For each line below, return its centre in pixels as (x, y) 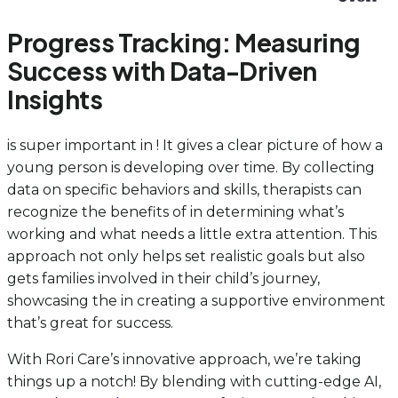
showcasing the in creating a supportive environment (196, 300)
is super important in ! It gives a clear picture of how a (195, 145)
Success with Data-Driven (162, 70)
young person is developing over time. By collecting (191, 167)
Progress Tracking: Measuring (184, 42)
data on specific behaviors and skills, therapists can (184, 189)
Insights (55, 99)
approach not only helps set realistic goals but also (186, 256)
